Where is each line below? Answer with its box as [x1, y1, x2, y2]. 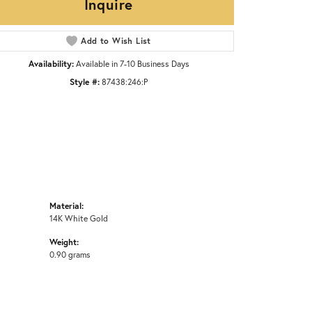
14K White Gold [49, 212, 108, 224]
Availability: [28, 58, 74, 70]
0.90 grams [49, 249, 91, 260]
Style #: [70, 76, 100, 88]
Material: [49, 200, 84, 212]
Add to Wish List [81, 36, 151, 47]
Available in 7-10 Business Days [75, 58, 189, 70]
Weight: [49, 236, 79, 248]
